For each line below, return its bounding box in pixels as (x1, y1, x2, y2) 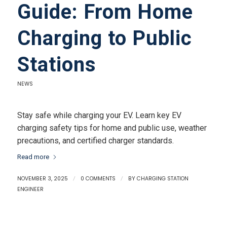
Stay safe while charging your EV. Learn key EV (17, 110, 181, 120)
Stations (17, 53, 96, 77)
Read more (17, 153, 49, 161)
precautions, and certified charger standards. (17, 135, 174, 145)
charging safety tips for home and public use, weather (17, 123, 207, 133)
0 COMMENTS (80, 175, 116, 183)
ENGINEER (17, 185, 44, 194)
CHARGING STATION (136, 175, 188, 183)
